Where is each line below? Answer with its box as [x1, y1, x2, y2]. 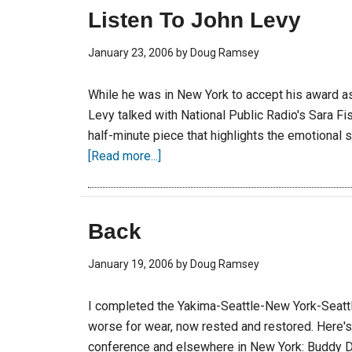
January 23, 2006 [88, 46, 174, 59]
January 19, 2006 [88, 258, 174, 270]
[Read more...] [88, 148, 161, 163]
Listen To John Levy [88, 8, 301, 32]
